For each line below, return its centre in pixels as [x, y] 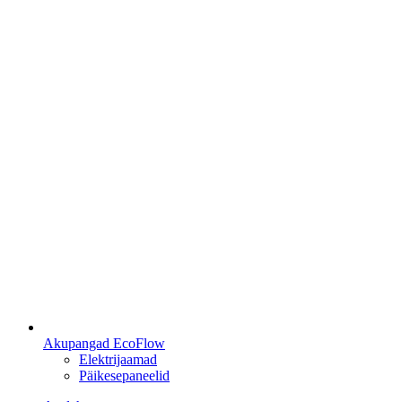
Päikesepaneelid [124, 375]
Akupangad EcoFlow [104, 343]
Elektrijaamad [118, 359]
